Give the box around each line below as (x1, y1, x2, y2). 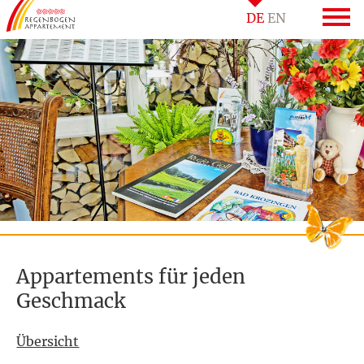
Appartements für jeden (16, 264, 246, 290)
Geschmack (16, 288, 126, 314)
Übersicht (16, 333, 80, 350)
